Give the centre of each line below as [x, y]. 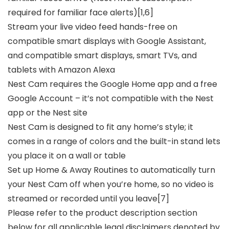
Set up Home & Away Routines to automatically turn [111, 170]
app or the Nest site [48, 113]
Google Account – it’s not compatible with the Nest [111, 99]
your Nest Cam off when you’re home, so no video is [111, 185]
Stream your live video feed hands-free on [93, 27]
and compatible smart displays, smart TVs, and [102, 56]
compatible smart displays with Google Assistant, [107, 41]
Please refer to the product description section [102, 213]
